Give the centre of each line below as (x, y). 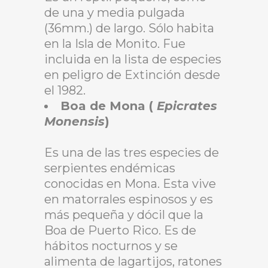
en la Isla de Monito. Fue (115, 43)
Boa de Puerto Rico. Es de (120, 230)
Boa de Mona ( (109, 106)
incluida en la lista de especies (133, 59)
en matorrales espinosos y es (129, 199)
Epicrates (187, 106)
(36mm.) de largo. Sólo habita (129, 28)
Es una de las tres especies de (132, 152)
